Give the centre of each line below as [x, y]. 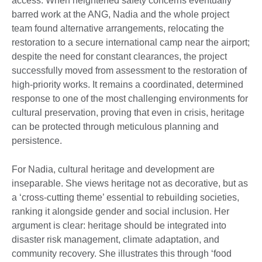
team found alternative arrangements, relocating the [118, 29]
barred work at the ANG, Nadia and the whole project [120, 15]
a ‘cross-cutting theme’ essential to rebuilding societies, [125, 198]
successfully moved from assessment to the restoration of [129, 71]
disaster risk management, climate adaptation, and [116, 240]
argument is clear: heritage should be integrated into [119, 226]
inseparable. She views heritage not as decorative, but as [130, 184]
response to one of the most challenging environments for [130, 99]
